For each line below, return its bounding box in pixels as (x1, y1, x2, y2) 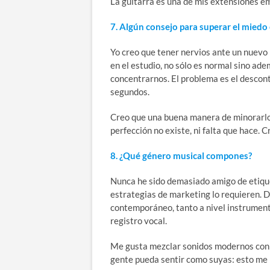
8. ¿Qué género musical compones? (110, 149, 252, 161)
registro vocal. (110, 215, 167, 226)
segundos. (110, 86, 151, 97)
